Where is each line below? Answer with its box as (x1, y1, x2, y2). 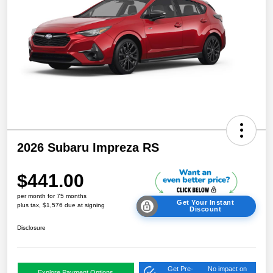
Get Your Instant (177, 199, 234, 207)
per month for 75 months (17, 192, 87, 199)
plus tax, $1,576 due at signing (17, 201, 105, 208)
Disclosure (17, 224, 46, 231)
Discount (190, 205, 221, 213)
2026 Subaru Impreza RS (17, 140, 159, 154)
